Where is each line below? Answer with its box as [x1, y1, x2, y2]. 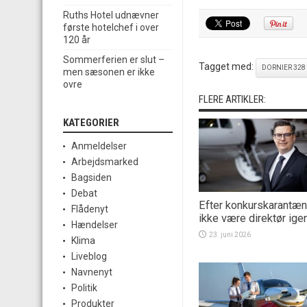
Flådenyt [71, 204, 108, 215]
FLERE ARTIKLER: [199, 93, 266, 106]
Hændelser [71, 219, 118, 231]
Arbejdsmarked [71, 156, 138, 168]
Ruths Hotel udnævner [63, 10, 159, 21]
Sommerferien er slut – [63, 54, 164, 66]
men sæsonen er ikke [63, 66, 155, 78]
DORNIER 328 [262, 64, 306, 71]
